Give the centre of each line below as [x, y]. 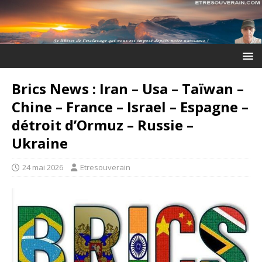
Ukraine [40, 143]
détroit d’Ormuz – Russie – [103, 125]
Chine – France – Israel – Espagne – [130, 106]
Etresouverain [105, 167]
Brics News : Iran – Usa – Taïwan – [128, 88]
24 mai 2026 [43, 167]
